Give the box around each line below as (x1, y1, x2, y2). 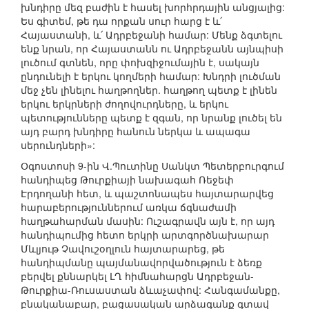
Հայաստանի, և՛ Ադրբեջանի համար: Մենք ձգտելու (21, 28, 282, 42)
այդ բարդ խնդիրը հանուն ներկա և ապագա (21, 124, 250, 139)
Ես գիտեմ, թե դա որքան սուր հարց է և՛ (21, 14, 222, 28)
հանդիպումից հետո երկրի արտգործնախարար (21, 228, 269, 242)
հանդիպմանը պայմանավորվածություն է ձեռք (21, 255, 262, 270)
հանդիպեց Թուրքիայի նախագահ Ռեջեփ (21, 172, 234, 187)
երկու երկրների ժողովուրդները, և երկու (21, 97, 228, 111)
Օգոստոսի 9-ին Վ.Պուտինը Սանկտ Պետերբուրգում (21, 159, 284, 173)
